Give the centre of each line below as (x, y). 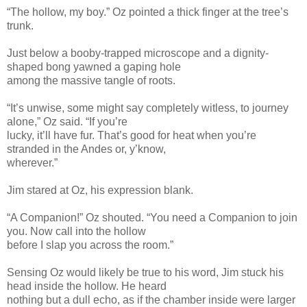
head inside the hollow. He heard (87, 286)
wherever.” (32, 162)
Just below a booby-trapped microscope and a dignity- (138, 53)
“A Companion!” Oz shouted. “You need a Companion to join (152, 217)
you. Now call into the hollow (76, 231)
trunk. (20, 25)
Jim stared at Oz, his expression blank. (100, 190)
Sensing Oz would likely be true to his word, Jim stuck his (145, 272)
